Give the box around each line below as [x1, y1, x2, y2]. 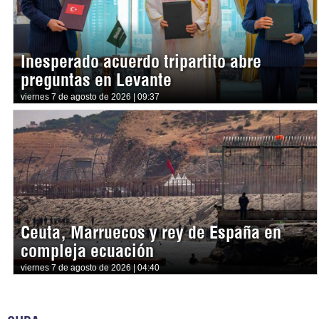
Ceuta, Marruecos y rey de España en [21, 221, 281, 244]
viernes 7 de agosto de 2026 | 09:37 [21, 91, 159, 102]
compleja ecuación [21, 240, 154, 262]
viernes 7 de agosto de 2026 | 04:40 [21, 262, 159, 273]
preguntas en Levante [21, 69, 172, 91]
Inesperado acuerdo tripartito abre [21, 51, 261, 73]
